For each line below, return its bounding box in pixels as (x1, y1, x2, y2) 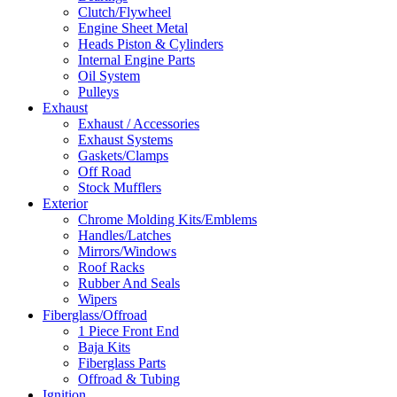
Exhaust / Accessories (78, 116, 199, 131)
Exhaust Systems (78, 132, 173, 147)
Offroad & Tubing (78, 371, 180, 386)
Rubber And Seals (78, 276, 180, 291)
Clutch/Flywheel (78, 4, 171, 19)
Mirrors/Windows (78, 244, 176, 259)
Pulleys (78, 84, 119, 99)
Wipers (78, 292, 117, 307)
